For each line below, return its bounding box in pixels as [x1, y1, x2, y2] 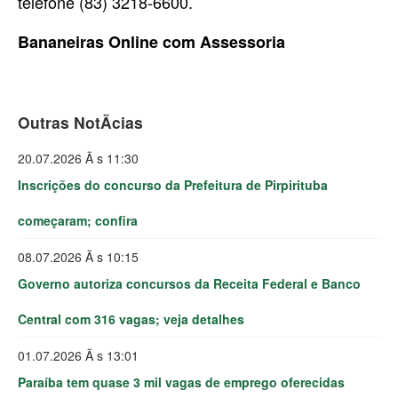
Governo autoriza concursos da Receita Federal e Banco [18, 275, 361, 293]
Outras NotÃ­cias [18, 111, 143, 134]
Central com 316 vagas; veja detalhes [18, 310, 244, 329]
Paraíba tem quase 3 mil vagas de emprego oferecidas [18, 373, 345, 392]
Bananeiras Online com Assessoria [18, 30, 285, 54]
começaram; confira [18, 211, 138, 230]
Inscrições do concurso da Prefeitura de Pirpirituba [18, 176, 328, 195]
